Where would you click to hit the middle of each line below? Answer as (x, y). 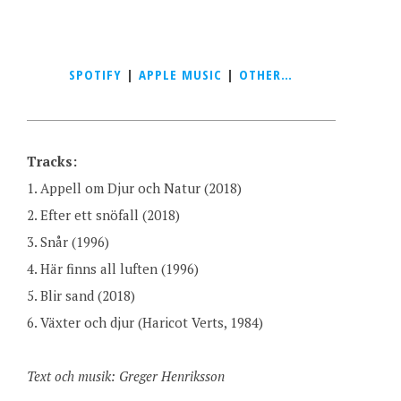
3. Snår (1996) (68, 242)
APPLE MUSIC (181, 74)
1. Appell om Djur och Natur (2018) (134, 188)
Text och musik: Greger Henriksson (125, 376)
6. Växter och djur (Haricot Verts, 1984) (145, 322)
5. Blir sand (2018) (81, 295)
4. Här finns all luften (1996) (112, 269)
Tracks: (51, 161)
